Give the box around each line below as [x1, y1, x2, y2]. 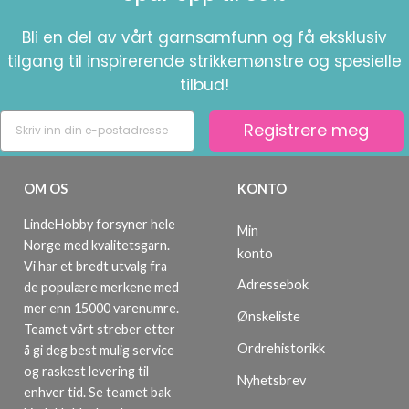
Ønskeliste [237, 309, 300, 325]
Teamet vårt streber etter [24, 320, 175, 337]
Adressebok [237, 277, 309, 293]
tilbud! [180, 73, 229, 96]
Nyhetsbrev [237, 372, 306, 388]
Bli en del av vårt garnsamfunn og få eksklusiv [22, 26, 387, 48]
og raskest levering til [24, 362, 149, 379]
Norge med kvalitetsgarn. [24, 236, 170, 253]
